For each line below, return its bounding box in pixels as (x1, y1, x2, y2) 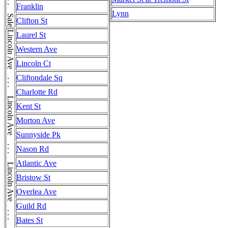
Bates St (16, 215, 43, 224)
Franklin (16, 2, 43, 11)
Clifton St (16, 16, 47, 25)
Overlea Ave (16, 187, 56, 196)
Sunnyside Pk (16, 130, 61, 139)
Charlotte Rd (16, 87, 58, 96)
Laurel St (16, 30, 46, 39)
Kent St (16, 101, 41, 110)
